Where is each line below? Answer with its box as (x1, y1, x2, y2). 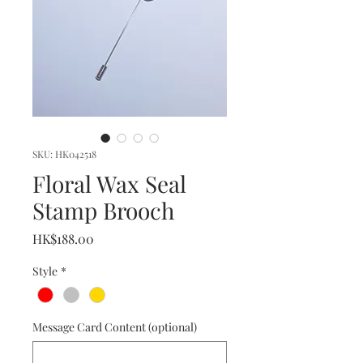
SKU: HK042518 (32, 147, 96, 160)
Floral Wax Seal (32, 169, 186, 199)
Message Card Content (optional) (32, 319, 197, 335)
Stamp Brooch (32, 195, 174, 225)
